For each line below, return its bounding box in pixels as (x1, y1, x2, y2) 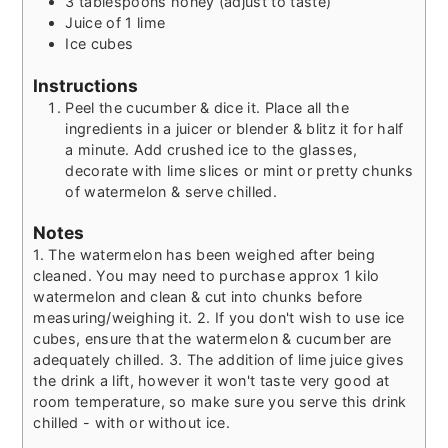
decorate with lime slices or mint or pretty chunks (65, 161, 414, 179)
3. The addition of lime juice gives (164, 351, 405, 369)
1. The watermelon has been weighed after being (33, 246, 376, 264)
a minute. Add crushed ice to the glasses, (65, 140, 358, 158)
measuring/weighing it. (33, 309, 193, 327)
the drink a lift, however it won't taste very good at (33, 372, 390, 390)
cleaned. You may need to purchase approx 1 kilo (33, 267, 380, 285)
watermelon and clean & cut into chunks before (33, 288, 363, 306)
